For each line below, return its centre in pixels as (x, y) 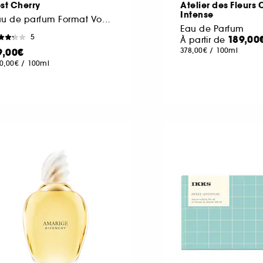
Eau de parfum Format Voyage (106, 19)
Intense (197, 14)
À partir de (204, 40)
